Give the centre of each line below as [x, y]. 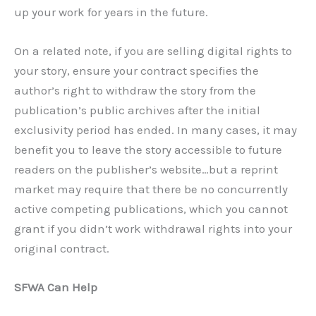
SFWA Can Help [56, 287]
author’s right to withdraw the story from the [135, 90]
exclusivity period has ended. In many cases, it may [156, 130]
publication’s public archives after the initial [137, 110]
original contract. [62, 248]
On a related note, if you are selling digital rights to [153, 51]
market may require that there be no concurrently [151, 189]
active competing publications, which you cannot [151, 209]
